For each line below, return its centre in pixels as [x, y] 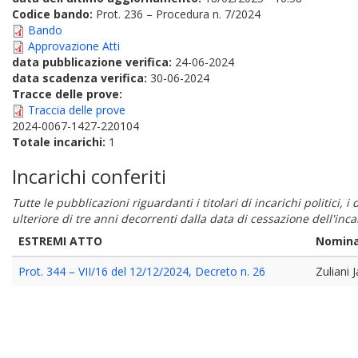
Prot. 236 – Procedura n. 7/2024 [178, 14]
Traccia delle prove [77, 110]
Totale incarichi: [60, 142]
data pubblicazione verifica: [93, 62]
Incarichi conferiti [89, 176]
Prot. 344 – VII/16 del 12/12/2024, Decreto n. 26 [142, 271]
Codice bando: [54, 14]
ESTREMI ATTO [60, 241]
